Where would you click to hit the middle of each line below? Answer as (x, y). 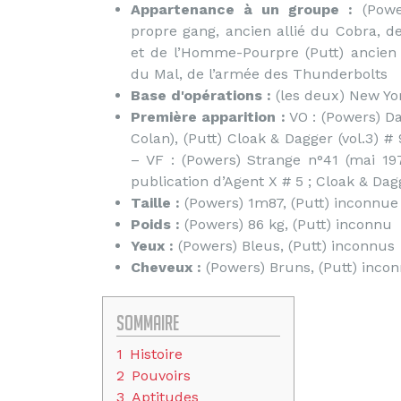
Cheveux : (166, 267)
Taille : (155, 203)
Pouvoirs (161, 375)
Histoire (156, 354)
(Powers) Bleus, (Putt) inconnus (284, 246)
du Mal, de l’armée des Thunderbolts (259, 74)
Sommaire (148, 323)
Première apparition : (208, 117)
